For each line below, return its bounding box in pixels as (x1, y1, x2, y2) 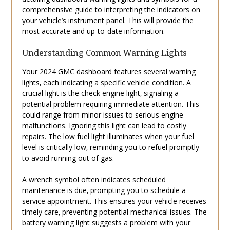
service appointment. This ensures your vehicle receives (22, 196, 206, 206)
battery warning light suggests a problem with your (22, 218, 190, 228)
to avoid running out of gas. (22, 153, 114, 163)
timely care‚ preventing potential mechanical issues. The (22, 207, 207, 217)
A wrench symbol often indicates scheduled (22, 175, 166, 185)
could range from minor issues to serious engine (22, 110, 183, 120)
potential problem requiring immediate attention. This (22, 99, 199, 109)
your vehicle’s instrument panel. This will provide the (22, 15, 194, 26)
